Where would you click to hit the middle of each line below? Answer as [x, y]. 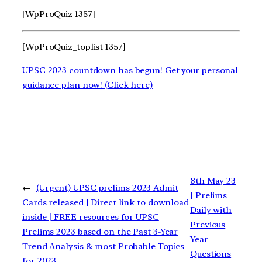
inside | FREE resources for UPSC [91, 217]
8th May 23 [213, 180]
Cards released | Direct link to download [106, 203]
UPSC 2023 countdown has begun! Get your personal [130, 70]
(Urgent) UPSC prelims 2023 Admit [107, 188]
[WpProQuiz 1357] [59, 14]
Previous [208, 224]
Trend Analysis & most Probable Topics [104, 247]
